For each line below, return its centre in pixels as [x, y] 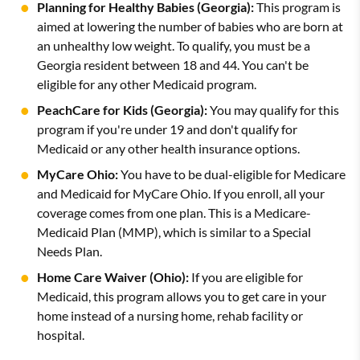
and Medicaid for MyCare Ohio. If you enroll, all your [181, 193]
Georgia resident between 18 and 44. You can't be [173, 64]
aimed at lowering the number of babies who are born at [190, 26]
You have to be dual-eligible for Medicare [232, 174]
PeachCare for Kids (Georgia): [122, 109]
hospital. [61, 334]
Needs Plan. [70, 251]
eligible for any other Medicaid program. [147, 84]
